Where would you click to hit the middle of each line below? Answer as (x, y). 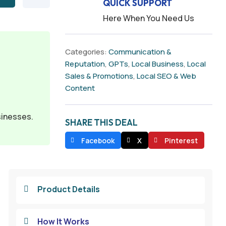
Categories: (87, 52)
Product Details (68, 189)
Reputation (85, 64)
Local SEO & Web (166, 76)
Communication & (140, 52)
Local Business (157, 64)
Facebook (98, 140)
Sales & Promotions (99, 76)
